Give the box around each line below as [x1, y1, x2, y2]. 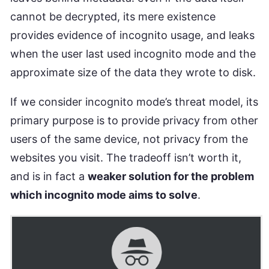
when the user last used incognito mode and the [10, 47, 256, 60]
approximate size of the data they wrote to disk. [10, 65, 256, 79]
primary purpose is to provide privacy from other [10, 113, 258, 127]
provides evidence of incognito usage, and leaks [10, 28, 255, 41]
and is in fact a [10, 169, 88, 183]
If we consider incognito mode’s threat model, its [10, 95, 258, 108]
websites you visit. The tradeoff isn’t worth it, [10, 151, 241, 164]
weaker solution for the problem [88, 169, 254, 183]
